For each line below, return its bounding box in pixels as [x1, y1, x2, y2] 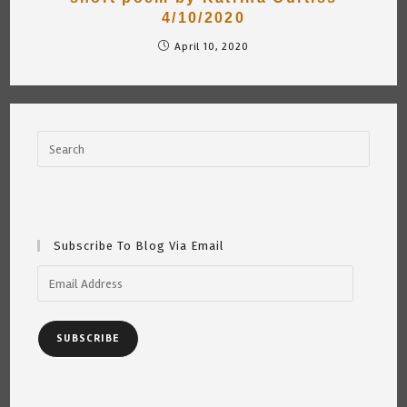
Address [36, 285, 84, 302]
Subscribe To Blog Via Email [54, 239, 225, 253]
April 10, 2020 [174, 40, 249, 55]
